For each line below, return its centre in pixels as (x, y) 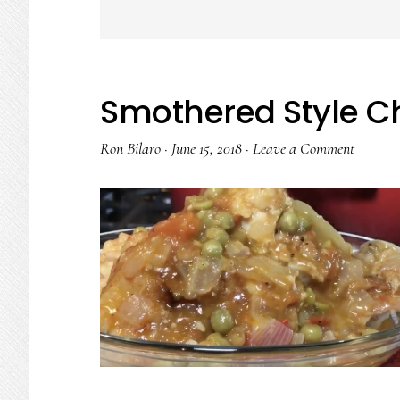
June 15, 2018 (207, 148)
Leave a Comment (304, 148)
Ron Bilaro (130, 148)
